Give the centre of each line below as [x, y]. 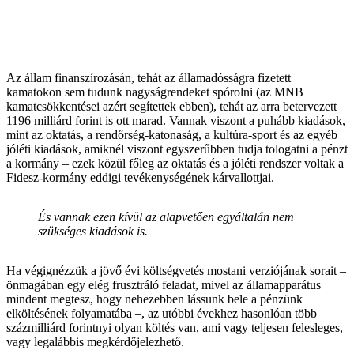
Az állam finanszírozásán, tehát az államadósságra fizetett [149, 77]
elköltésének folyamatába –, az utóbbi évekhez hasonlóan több [162, 313]
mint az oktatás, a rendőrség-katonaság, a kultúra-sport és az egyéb [172, 134]
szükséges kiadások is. [93, 231]
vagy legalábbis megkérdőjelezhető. [95, 341]
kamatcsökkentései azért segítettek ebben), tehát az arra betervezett [171, 106]
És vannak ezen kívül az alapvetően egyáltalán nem [166, 217]
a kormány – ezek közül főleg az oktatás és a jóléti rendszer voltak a [175, 163]
